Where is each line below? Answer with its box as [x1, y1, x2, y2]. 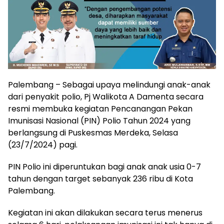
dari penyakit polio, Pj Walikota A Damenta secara [8, 91, 203, 103]
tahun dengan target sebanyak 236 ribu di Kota [8, 173, 193, 185]
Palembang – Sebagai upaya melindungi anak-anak [8, 79, 210, 91]
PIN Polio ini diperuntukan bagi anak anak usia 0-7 [8, 161, 201, 173]
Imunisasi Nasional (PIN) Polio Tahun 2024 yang [8, 115, 190, 127]
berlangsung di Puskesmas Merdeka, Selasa [8, 127, 178, 139]
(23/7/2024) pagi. [8, 139, 77, 151]
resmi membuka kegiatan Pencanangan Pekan [8, 103, 192, 115]
